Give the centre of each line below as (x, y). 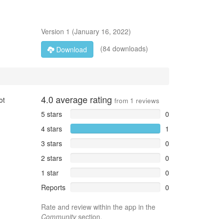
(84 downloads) (123, 48)
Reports (53, 187)
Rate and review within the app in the (98, 207)
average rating (84, 99)
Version (53, 31)
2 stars (51, 158)
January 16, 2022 (101, 31)
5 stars (51, 114)
